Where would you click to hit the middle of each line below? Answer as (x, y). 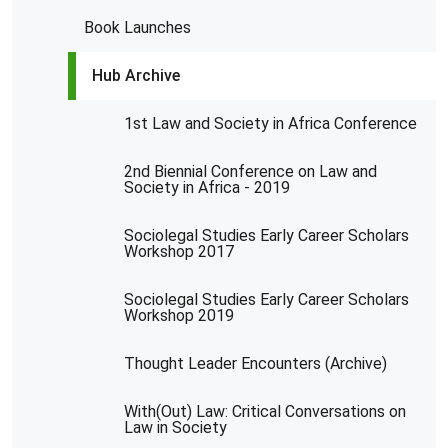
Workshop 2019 (179, 315)
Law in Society (175, 427)
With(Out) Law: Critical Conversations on (265, 411)
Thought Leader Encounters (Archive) (255, 363)
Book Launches (137, 27)
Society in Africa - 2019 (207, 187)
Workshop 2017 (179, 251)
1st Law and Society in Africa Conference (270, 123)
